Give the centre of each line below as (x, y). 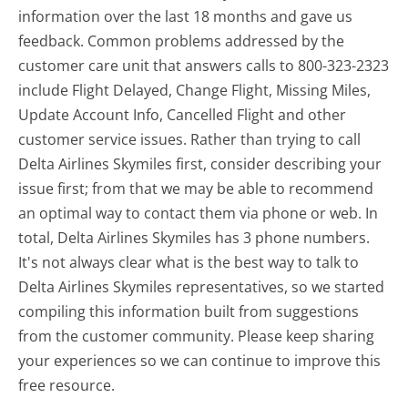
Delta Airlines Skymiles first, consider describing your (200, 164)
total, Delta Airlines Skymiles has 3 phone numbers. (194, 238)
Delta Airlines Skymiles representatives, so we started (202, 287)
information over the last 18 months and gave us (186, 17)
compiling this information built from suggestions (189, 312)
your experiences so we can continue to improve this (200, 361)
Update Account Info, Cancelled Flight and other (183, 115)
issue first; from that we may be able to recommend (196, 189)
